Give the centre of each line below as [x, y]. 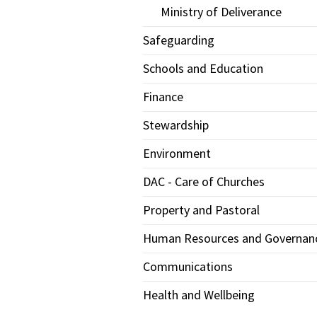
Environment [177, 153]
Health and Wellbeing [199, 295]
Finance [163, 97]
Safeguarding [179, 40]
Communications [188, 266]
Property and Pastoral [201, 210]
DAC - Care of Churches [204, 181]
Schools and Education [203, 68]
